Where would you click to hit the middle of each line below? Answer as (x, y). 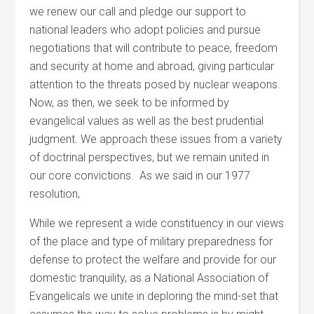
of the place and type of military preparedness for (151, 241)
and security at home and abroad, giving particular (152, 66)
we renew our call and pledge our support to (138, 12)
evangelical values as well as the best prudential (147, 121)
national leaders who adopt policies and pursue (145, 30)
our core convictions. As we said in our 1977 (140, 176)
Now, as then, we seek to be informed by (130, 103)
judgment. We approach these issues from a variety (156, 139)
